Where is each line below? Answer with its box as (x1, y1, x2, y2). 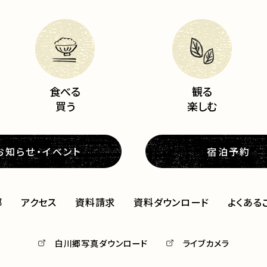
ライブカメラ (182, 237, 229, 249)
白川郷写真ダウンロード (54, 237, 148, 249)
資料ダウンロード (133, 194, 210, 209)
